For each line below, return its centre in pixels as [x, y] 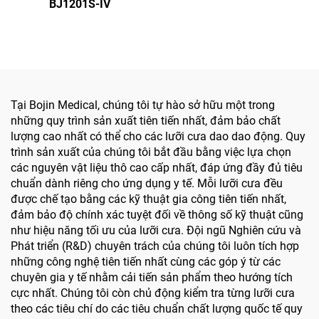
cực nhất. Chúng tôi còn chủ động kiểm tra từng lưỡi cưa [153, 293]
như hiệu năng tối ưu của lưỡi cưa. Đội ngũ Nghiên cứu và [156, 230]
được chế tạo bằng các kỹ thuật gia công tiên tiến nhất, [148, 199]
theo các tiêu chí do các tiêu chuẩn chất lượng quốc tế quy [157, 308]
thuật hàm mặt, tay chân [239, 39]
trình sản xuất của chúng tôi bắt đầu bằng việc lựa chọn [151, 152]
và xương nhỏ [239, 55]
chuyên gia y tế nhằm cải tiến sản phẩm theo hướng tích [152, 277]
